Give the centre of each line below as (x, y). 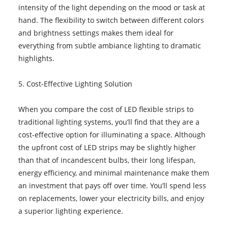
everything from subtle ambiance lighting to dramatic (109, 45)
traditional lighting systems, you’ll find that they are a (109, 122)
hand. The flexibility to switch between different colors (111, 20)
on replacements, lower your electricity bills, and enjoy (111, 198)
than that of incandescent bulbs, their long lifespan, (107, 160)
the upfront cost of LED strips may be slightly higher (107, 147)
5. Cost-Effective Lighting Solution (75, 83)
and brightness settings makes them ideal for (96, 33)
